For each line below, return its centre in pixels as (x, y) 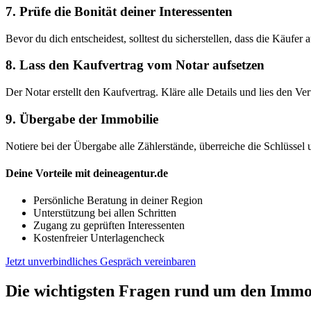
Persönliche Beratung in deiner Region (118, 201)
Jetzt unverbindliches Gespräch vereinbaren (101, 262)
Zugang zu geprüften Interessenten (109, 226)
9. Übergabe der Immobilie (82, 119)
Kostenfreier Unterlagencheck (99, 238)
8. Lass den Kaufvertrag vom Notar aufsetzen (135, 65)
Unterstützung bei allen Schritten (105, 213)
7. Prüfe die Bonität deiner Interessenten (119, 11)
